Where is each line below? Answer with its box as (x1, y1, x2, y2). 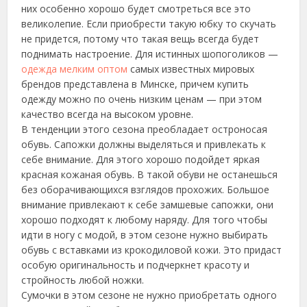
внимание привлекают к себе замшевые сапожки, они (21, 198, 274, 211)
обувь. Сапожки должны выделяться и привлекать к (21, 138, 267, 151)
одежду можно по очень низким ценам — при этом (21, 93, 262, 106)
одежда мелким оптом (21, 62, 128, 75)
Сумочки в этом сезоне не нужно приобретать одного (21, 288, 278, 302)
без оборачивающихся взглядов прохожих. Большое (21, 183, 270, 196)
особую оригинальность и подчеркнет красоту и (21, 258, 250, 271)
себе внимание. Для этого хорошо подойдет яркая (21, 153, 260, 166)
